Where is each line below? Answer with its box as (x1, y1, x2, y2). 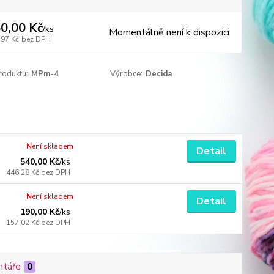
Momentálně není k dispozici (108, 26, 229, 39)
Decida (146, 68, 172, 80)
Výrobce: (110, 68, 143, 80)
